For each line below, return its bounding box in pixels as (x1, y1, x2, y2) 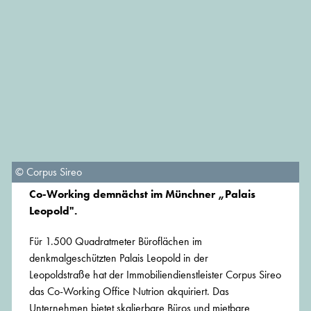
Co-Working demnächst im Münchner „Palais (29, 187, 255, 202)
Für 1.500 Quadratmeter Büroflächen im (29, 234, 202, 249)
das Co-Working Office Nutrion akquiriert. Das (29, 284, 229, 299)
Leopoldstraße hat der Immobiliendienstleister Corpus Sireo (29, 267, 281, 283)
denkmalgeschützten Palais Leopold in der (29, 251, 208, 266)
